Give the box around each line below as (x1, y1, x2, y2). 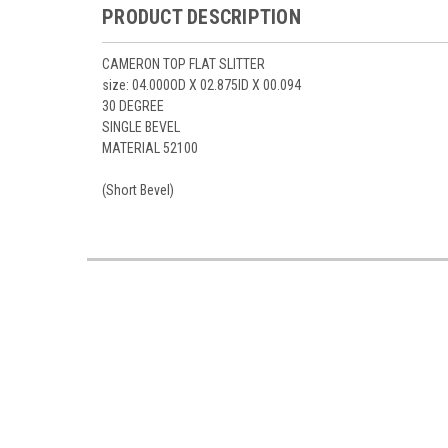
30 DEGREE (102, 97, 164, 114)
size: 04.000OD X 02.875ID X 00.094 (102, 76, 301, 93)
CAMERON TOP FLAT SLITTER (102, 55, 265, 72)
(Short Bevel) (102, 181, 174, 198)
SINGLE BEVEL (102, 118, 180, 135)
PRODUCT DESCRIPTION (102, 4, 301, 29)
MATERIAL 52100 (102, 139, 198, 156)
